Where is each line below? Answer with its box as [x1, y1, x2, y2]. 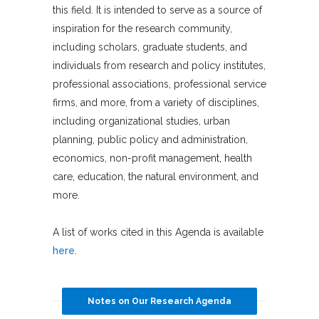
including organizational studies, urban [53, 115, 230, 127]
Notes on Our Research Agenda [88, 296, 231, 307]
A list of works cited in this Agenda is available [53, 226, 263, 239]
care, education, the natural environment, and [53, 171, 258, 183]
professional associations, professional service [53, 78, 266, 90]
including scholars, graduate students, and [53, 41, 247, 53]
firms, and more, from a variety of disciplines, [53, 97, 259, 109]
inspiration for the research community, [53, 23, 232, 35]
